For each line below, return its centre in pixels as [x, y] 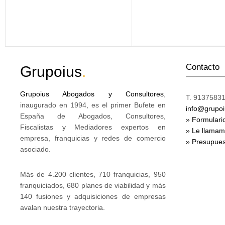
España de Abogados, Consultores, [93, 116]
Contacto [202, 67]
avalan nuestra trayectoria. [63, 207]
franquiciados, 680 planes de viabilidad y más [93, 185]
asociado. [35, 149]
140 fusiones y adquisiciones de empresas [93, 196]
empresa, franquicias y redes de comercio [93, 138]
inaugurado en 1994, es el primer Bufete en [93, 105]
